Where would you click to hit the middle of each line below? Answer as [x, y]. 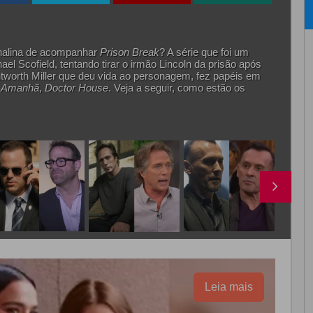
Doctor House [76, 87]
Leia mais [228, 286]
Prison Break [129, 52]
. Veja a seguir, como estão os [176, 87]
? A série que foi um [204, 52]
